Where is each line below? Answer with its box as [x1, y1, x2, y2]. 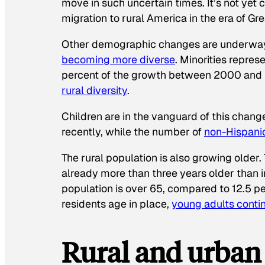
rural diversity [62, 83, 127, 98]
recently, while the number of [62, 125, 204, 139]
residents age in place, [62, 196, 172, 211]
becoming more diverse [62, 53, 175, 67]
